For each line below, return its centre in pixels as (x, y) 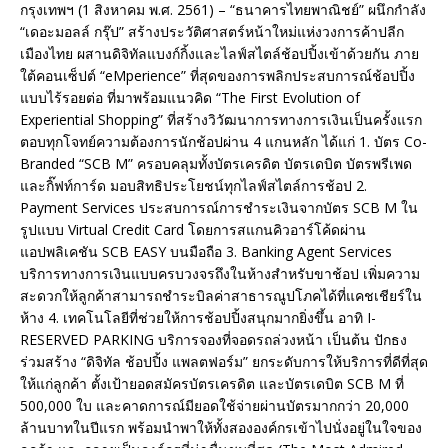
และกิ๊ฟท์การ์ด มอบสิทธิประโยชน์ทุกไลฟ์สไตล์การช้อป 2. (193, 186)
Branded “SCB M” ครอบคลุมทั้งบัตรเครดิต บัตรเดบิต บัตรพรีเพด (216, 164)
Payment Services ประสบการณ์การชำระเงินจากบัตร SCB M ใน (219, 208)
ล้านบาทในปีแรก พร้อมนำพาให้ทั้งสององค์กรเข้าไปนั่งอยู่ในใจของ (221, 428)
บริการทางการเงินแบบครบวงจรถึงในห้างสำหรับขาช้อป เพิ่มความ (220, 274)
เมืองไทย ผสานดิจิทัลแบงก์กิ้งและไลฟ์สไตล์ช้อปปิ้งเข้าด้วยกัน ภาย (219, 54)
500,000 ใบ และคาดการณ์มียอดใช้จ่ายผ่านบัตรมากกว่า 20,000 (214, 406)
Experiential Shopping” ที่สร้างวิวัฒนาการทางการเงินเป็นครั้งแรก (221, 120)
